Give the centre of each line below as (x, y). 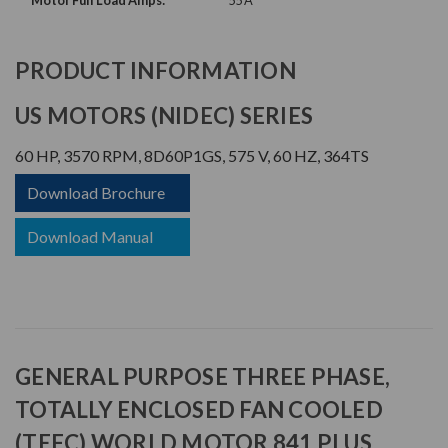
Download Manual (90, 237)
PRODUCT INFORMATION (155, 71)
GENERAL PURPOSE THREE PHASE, (202, 377)
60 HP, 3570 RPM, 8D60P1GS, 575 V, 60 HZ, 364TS (192, 156)
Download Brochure (96, 193)
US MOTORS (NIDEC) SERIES (164, 116)
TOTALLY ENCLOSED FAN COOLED (199, 410)
